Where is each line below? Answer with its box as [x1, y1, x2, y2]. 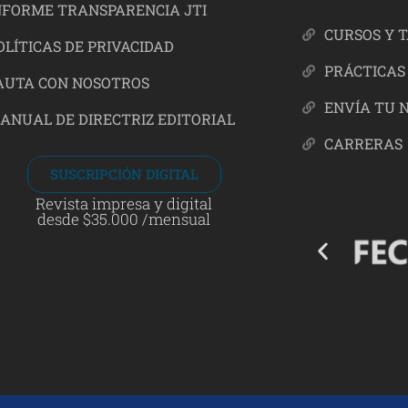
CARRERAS [324, 134, 403, 154]
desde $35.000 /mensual [37, 209, 211, 230]
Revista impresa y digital [36, 193, 213, 215]
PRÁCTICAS [324, 61, 406, 81]
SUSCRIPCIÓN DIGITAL [49, 165, 199, 184]
